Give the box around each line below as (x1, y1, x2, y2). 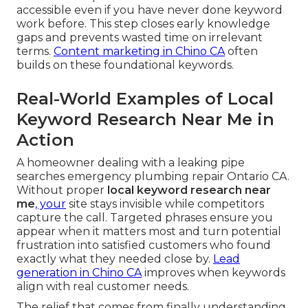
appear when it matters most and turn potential (16, 225, 281, 239)
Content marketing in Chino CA (54, 45, 225, 58)
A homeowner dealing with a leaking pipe (16, 156, 245, 170)
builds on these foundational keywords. (16, 58, 234, 72)
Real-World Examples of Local (16, 89, 274, 109)
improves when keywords (142, 266, 285, 280)
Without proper (16, 184, 107, 197)
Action (16, 130, 74, 151)
